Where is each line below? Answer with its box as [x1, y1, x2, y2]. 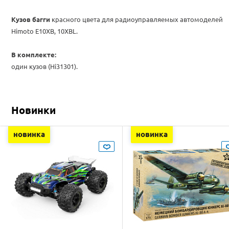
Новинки [11, 103, 56, 117]
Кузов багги [11, 15, 50, 24]
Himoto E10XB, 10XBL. [11, 27, 78, 36]
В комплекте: [11, 50, 56, 59]
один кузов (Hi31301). [11, 62, 78, 71]
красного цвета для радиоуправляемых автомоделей [50, 15, 223, 24]
